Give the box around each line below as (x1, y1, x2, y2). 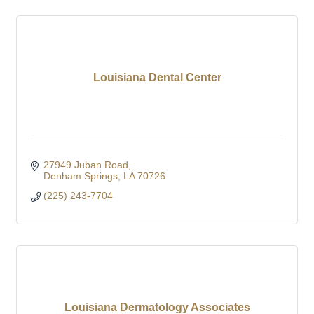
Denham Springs (43, 170, 118, 182)
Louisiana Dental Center (93, 71, 221, 83)
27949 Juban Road (43, 158, 128, 170)
